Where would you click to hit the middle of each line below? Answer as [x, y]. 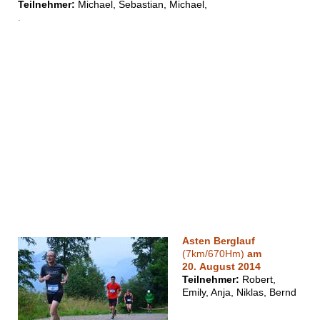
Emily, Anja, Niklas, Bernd [239, 292]
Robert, [257, 280]
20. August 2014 [221, 267]
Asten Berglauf [219, 241]
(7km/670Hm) [215, 254]
